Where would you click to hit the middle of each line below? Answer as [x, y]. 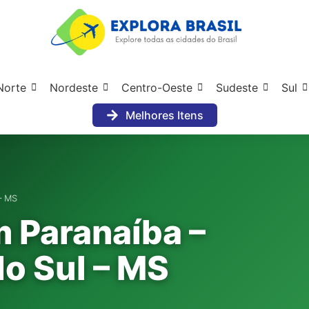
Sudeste [237, 88]
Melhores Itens [164, 116]
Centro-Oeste [157, 88]
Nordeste [74, 88]
